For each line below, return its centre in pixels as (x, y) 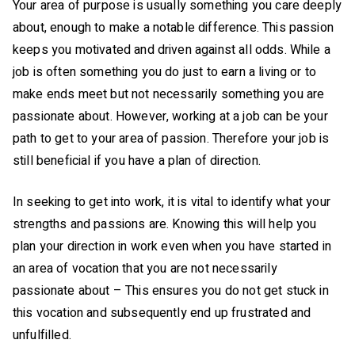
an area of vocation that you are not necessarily (145, 268)
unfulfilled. (42, 335)
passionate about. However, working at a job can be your (170, 116)
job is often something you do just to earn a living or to (165, 72)
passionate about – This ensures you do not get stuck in (171, 290)
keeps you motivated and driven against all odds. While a (172, 50)
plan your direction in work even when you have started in (172, 246)
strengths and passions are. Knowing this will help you (165, 224)
